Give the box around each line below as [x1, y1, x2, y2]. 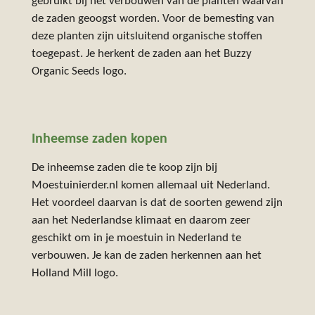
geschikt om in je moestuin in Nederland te [31, 233, 241, 245]
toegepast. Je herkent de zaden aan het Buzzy [31, 48, 252, 60]
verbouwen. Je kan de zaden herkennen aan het [31, 250, 262, 262]
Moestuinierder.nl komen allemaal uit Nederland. [31, 180, 270, 192]
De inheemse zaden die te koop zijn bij [31, 162, 217, 174]
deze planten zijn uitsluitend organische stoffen [31, 30, 262, 42]
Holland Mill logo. [31, 268, 121, 280]
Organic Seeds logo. [31, 65, 129, 77]
